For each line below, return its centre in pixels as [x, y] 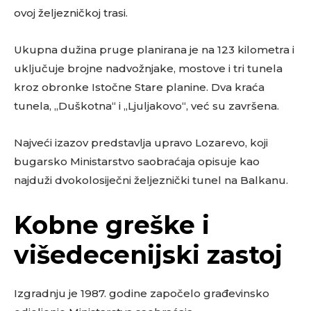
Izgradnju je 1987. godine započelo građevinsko [142, 294]
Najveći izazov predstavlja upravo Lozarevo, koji [141, 143]
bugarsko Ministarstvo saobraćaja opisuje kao [137, 162]
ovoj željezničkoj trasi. [71, 13]
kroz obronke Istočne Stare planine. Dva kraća [139, 87]
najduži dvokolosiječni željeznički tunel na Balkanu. [151, 180]
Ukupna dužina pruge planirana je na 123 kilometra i [154, 50]
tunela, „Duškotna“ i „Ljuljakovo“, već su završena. [146, 106]
